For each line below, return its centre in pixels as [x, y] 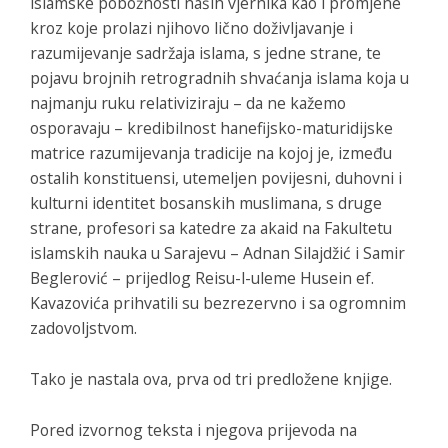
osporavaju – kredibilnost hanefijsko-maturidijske [211, 128]
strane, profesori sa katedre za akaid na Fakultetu [211, 228]
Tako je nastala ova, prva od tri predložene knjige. [211, 379]
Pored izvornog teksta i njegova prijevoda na [193, 430]
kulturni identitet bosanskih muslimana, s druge [206, 203]
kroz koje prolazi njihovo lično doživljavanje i [191, 28]
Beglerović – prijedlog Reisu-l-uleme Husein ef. [202, 278]
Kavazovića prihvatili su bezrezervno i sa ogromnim [218, 303]
